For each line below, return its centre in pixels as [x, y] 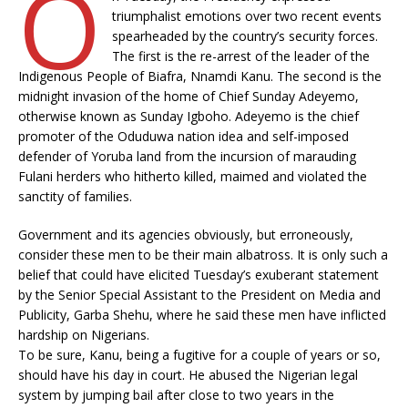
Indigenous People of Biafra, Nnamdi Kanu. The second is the [200, 76]
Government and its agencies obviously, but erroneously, [186, 235]
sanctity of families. [75, 196]
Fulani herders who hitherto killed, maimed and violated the [193, 176]
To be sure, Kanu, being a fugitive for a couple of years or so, [199, 355]
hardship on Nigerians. [84, 335]
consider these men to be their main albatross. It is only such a [203, 255]
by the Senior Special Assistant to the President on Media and [199, 295]
